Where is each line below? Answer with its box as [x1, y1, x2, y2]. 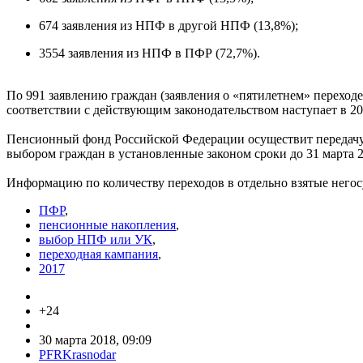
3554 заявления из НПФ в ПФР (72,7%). [39, 45, 260, 60]
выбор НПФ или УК [39, 232, 152, 246]
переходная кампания [39, 246, 158, 261]
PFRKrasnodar [39, 347, 116, 361]
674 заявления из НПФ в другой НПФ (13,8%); [39, 18, 298, 32]
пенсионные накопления [39, 217, 176, 232]
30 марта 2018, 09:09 [39, 332, 152, 347]
